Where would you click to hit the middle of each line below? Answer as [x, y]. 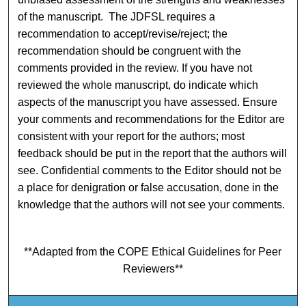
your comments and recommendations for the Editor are [152, 119]
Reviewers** [153, 269]
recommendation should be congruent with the [130, 51]
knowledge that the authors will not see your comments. [152, 204]
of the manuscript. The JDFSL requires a [117, 16]
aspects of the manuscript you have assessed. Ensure [148, 102]
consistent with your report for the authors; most [131, 136]
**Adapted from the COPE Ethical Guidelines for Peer [153, 252]
